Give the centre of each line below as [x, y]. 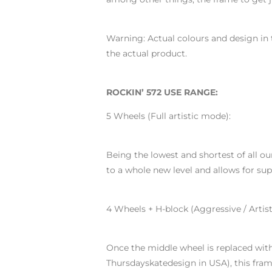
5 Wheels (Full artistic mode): [168, 116]
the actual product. [146, 53]
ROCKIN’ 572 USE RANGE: [162, 92]
